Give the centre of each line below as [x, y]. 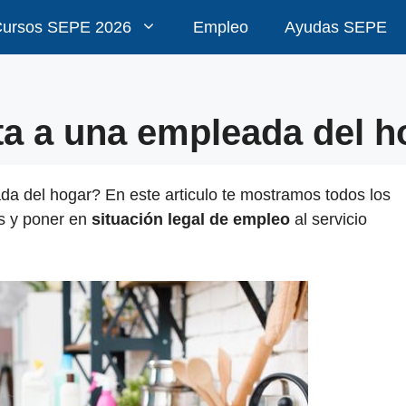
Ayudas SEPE [336, 27]
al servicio [329, 219]
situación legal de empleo [191, 219]
